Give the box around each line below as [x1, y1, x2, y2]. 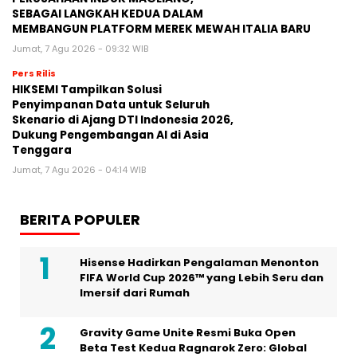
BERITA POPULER [20, 209, 140, 229]
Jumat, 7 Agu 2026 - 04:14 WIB [12, 163, 146, 176]
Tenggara [12, 142, 72, 158]
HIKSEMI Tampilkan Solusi [12, 81, 162, 97]
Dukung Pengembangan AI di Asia [12, 127, 209, 143]
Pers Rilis [12, 66, 56, 80]
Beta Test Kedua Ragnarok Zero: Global [80, 339, 307, 355]
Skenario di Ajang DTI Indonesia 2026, [12, 112, 233, 127]
